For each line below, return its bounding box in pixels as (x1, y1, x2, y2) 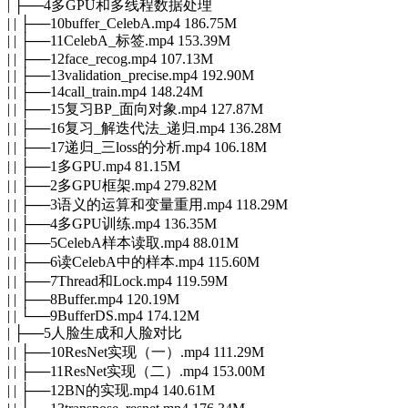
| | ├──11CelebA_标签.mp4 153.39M (7, 32, 230, 48)
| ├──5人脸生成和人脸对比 (7, 324, 182, 341)
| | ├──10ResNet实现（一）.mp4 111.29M (7, 343, 264, 360)
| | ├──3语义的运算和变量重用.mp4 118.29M (7, 196, 288, 212)
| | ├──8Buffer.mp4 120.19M (7, 291, 179, 307)
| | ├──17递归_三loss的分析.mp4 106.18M (7, 138, 267, 155)
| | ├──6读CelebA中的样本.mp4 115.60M (7, 253, 260, 270)
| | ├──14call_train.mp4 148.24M (7, 83, 203, 99)
